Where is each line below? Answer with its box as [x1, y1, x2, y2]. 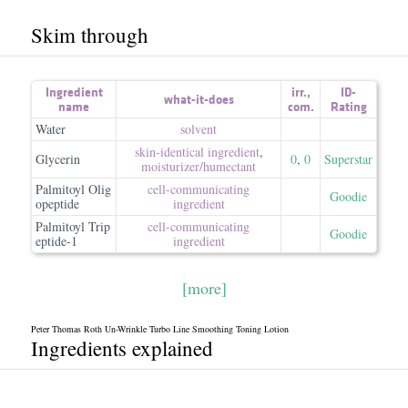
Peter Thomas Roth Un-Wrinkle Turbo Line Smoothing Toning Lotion [30, 322, 289, 335]
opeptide [36, 195, 79, 212]
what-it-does [163, 90, 234, 108]
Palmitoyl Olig [36, 180, 111, 198]
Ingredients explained [30, 334, 213, 362]
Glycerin [36, 150, 80, 168]
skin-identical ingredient [134, 143, 260, 160]
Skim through [30, 21, 148, 48]
